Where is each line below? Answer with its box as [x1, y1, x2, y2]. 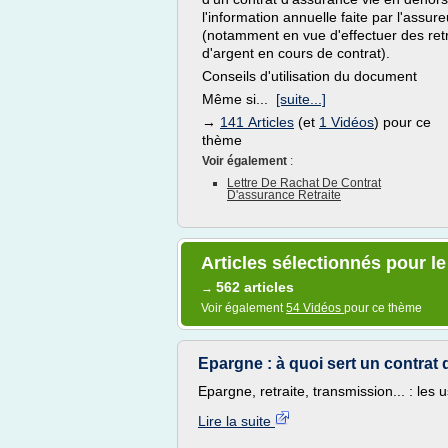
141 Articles [220, 114, 294, 130]
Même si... [202, 91, 276, 107]
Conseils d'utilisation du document [202, 68, 417, 84]
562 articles [216, 279, 294, 295]
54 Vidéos [286, 301, 344, 315]
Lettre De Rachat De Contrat [227, 176, 381, 190]
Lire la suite [198, 413, 275, 429]
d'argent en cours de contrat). [202, 45, 390, 61]
